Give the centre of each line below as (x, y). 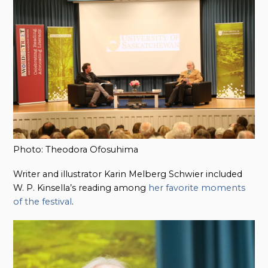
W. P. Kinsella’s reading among (81, 188)
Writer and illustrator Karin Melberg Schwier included (128, 174)
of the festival (43, 202)
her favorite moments (197, 188)
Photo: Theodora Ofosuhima (76, 149)
